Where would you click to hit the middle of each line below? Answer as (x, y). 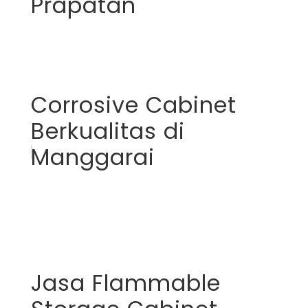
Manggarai (92, 157)
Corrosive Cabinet (133, 104)
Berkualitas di (108, 131)
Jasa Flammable (125, 283)
